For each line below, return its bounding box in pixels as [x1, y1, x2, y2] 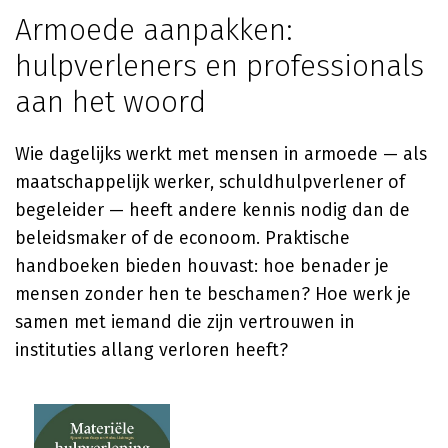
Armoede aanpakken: [15, 12, 293, 48]
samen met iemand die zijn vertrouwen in [15, 311, 355, 333]
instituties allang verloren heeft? [15, 339, 288, 361]
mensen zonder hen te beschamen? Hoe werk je [15, 283, 411, 305]
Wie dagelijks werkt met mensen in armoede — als [15, 143, 427, 165]
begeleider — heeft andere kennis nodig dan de [15, 199, 410, 221]
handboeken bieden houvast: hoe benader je [15, 255, 389, 277]
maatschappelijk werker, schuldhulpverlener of [15, 171, 405, 193]
